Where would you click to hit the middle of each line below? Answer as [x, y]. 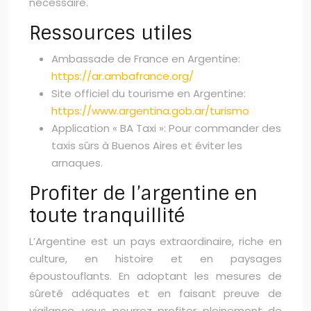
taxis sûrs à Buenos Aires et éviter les [147, 145]
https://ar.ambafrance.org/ [123, 76]
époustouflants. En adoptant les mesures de [155, 276]
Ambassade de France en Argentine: [146, 59]
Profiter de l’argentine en [143, 193]
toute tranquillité [107, 216]
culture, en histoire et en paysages [155, 259]
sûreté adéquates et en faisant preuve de [155, 293]
